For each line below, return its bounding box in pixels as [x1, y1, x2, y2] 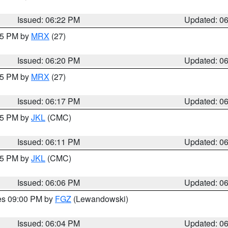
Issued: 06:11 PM [17, 136, 80, 148]
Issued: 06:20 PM [17, 54, 80, 66]
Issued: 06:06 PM [17, 177, 80, 188]
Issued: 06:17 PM [17, 95, 80, 107]
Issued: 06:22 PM [17, 14, 80, 25]
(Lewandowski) [71, 193, 128, 205]
